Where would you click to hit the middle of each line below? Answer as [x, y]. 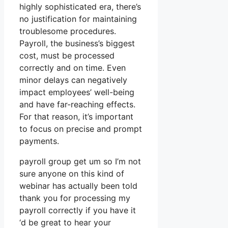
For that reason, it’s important [76, 117]
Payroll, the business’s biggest [77, 44]
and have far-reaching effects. [77, 105]
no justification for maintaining [78, 19]
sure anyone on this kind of [72, 174]
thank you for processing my [75, 198]
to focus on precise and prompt [81, 129]
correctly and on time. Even [73, 68]
